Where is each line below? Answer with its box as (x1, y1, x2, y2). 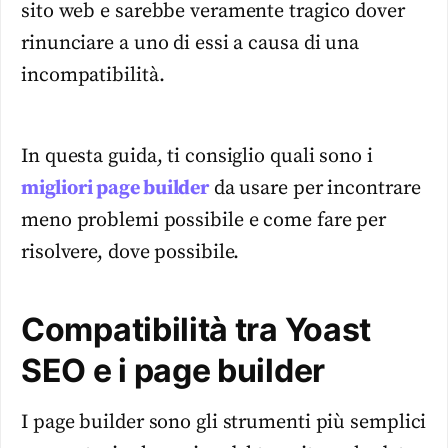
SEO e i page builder (21, 350, 325, 390)
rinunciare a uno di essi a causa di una (21, 31, 360, 57)
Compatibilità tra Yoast (21, 309, 372, 349)
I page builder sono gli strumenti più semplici (21, 409, 427, 435)
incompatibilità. (21, 63, 165, 89)
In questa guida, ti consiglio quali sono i (21, 143, 373, 169)
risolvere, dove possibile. (21, 239, 240, 265)
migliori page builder (21, 175, 209, 201)
